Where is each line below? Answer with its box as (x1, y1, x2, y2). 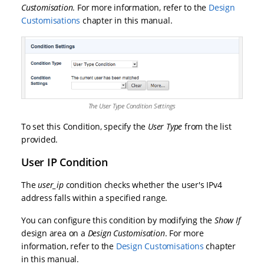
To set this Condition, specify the (21, 121, 148, 133)
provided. (21, 134, 58, 146)
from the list (184, 121, 232, 133)
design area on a (21, 227, 88, 239)
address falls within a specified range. (21, 192, 168, 204)
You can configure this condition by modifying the (21, 214, 214, 226)
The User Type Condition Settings (88, 101, 176, 111)
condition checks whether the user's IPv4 (65, 179, 222, 191)
